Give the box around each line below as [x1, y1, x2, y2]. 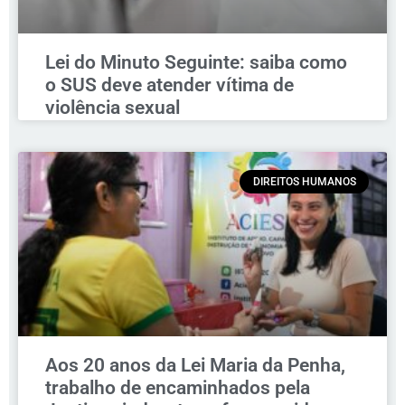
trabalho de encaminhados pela [45, 376, 310, 399]
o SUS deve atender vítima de [45, 73, 294, 96]
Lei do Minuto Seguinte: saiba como [45, 51, 347, 73]
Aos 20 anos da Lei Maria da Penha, [45, 353, 345, 376]
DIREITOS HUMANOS [252, 174, 356, 188]
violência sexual [45, 96, 180, 118]
